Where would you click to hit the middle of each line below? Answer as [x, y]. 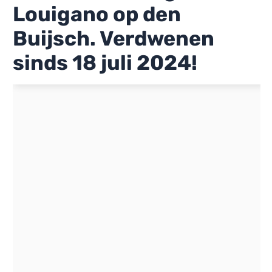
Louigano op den [97, 14]
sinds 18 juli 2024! [105, 63]
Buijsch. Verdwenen [114, 38]
